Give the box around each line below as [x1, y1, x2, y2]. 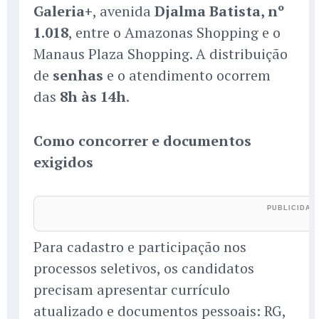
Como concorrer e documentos [33, 131, 251, 151]
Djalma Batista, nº [155, 1, 284, 21]
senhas [53, 66, 103, 85]
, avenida [93, 1, 155, 21]
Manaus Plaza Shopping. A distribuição [33, 44, 288, 64]
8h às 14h [60, 87, 126, 107]
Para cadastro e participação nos [33, 237, 246, 257]
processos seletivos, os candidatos [33, 258, 254, 278]
